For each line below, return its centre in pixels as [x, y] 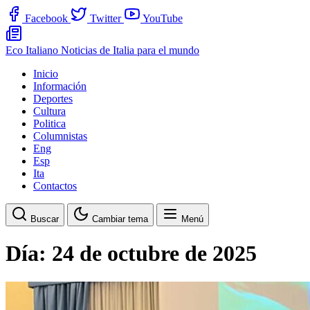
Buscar [45, 219]
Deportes [53, 99]
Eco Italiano [33, 50]
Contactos [55, 186]
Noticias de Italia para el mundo [130, 50]
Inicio [46, 74]
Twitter [106, 18]
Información [60, 86]
